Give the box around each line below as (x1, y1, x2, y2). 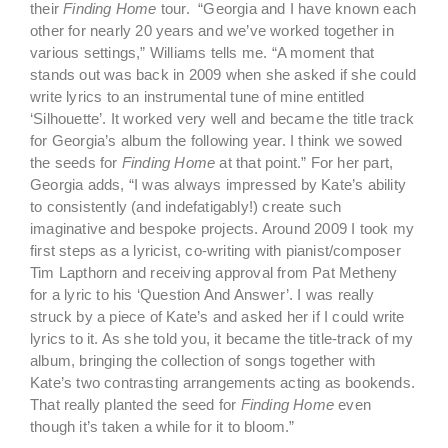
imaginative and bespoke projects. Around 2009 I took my (30, 220, 415, 237)
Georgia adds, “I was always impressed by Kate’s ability (30, 176, 407, 193)
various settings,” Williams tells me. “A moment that (30, 44, 375, 61)
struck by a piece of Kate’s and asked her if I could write (30, 308, 405, 325)
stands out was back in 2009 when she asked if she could (30, 66, 417, 83)
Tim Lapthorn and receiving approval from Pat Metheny (30, 264, 398, 281)
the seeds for (30, 154, 118, 171)
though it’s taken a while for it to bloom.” (30, 418, 299, 435)
